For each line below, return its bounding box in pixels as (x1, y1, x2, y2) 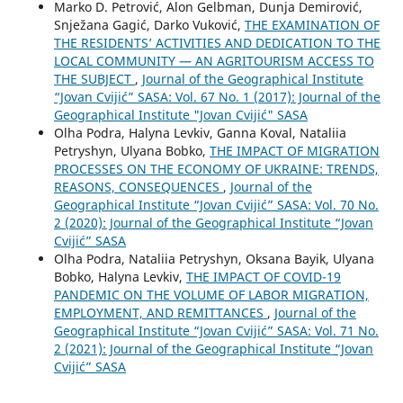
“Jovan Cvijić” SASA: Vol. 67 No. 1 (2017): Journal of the (53, 88, 381, 106)
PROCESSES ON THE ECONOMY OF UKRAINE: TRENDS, (53, 160, 379, 178)
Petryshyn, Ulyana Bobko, (53, 142, 210, 160)
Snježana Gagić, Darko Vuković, (53, 16, 245, 34)
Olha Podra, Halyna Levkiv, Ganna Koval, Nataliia (53, 124, 346, 142)
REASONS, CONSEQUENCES (53, 178, 223, 196)
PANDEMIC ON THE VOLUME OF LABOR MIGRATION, (53, 286, 369, 304)
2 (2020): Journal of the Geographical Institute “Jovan (53, 214, 373, 232)
